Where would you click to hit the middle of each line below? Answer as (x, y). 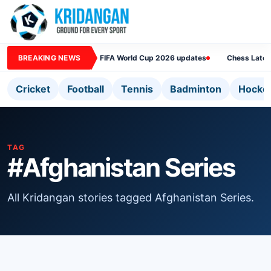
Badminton (196, 89)
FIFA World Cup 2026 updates (153, 57)
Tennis (137, 89)
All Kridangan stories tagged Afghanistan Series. (131, 198)
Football (86, 89)
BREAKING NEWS (50, 57)
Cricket (33, 89)
